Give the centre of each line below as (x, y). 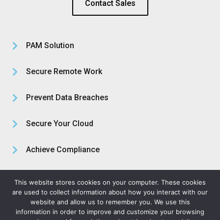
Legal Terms (145, 212)
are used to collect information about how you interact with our (110, 192)
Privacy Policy (77, 212)
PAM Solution (50, 46)
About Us (42, 176)
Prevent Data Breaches (67, 98)
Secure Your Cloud (59, 124)
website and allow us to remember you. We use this (110, 202)
